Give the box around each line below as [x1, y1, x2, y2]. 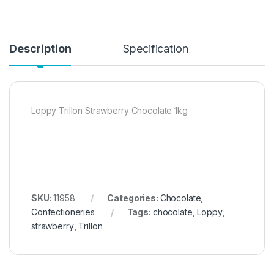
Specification [123, 42, 188, 56]
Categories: [107, 193, 160, 204]
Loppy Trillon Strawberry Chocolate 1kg [31, 105, 188, 116]
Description [9, 42, 72, 56]
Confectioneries [31, 207, 95, 218]
